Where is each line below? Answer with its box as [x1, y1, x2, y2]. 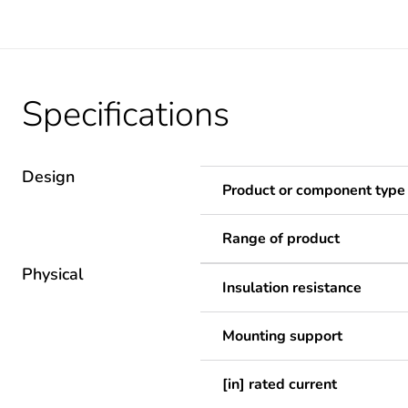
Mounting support [222, 326, 342, 346]
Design [22, 166, 75, 188]
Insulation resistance [222, 278, 362, 298]
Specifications [22, 91, 229, 138]
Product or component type [222, 180, 405, 200]
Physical [22, 263, 84, 285]
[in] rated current [222, 374, 337, 394]
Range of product [222, 229, 340, 249]
